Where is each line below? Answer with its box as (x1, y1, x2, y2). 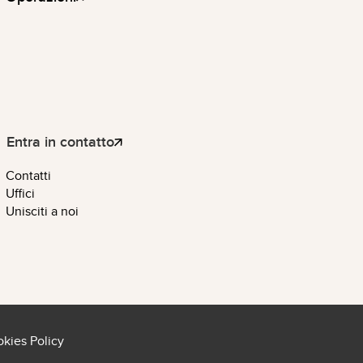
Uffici (6, 186, 36, 202)
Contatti (6, 168, 52, 184)
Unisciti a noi (6, 203, 79, 220)
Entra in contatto (6, 133, 115, 151)
